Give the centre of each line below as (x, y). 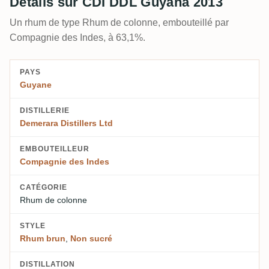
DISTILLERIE (45, 110)
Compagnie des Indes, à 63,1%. (77, 37)
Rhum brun (43, 238)
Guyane (36, 84)
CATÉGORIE (44, 187)
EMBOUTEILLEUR (55, 149)
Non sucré (91, 238)
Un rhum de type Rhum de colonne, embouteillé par (119, 22)
